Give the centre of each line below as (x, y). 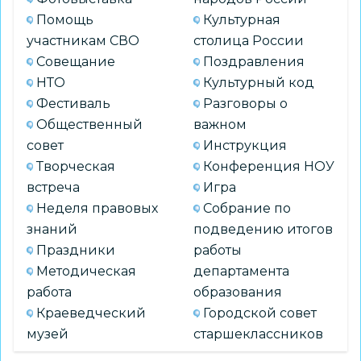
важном (220, 124)
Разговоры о (245, 103)
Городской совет (260, 313)
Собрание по (247, 208)
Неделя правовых (97, 208)
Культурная (242, 19)
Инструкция (245, 145)
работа (49, 292)
